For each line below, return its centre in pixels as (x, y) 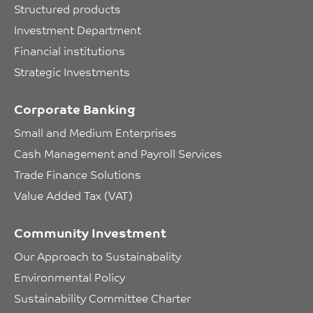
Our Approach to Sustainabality (97, 256)
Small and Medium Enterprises (95, 132)
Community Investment (90, 232)
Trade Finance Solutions (78, 174)
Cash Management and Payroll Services (118, 153)
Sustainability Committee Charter (102, 298)
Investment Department (78, 30)
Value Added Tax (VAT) (73, 195)
